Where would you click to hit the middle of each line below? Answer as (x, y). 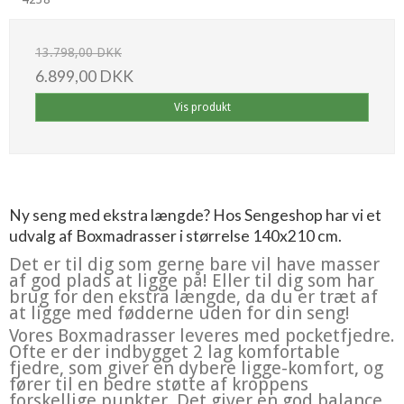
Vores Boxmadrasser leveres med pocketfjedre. (202, 335)
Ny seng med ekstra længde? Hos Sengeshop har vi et (195, 215)
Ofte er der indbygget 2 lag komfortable (174, 351)
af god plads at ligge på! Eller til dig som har (192, 280)
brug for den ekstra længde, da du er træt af (193, 296)
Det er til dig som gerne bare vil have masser (194, 264)
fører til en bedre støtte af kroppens (159, 384)
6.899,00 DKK (84, 76)
